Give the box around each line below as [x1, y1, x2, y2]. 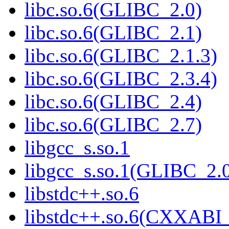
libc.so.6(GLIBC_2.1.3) [25, 44, 217, 67]
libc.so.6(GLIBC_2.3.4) [25, 67, 217, 90]
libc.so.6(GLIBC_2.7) [25, 113, 202, 136]
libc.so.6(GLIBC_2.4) [25, 90, 202, 113]
